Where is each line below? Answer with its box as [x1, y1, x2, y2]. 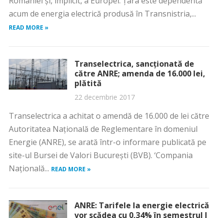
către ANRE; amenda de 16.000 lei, [74, 68, 205, 79]
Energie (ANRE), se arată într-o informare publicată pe [8, 137, 206, 147]
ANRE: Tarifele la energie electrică [74, 200, 209, 211]
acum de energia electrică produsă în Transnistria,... [8, 8, 196, 19]
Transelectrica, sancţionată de [74, 58, 194, 69]
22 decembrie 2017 [74, 92, 135, 102]
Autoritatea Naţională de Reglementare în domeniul [8, 124, 198, 134]
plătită [74, 78, 104, 89]
